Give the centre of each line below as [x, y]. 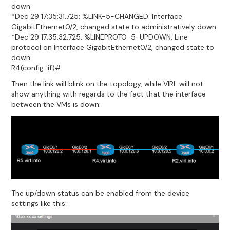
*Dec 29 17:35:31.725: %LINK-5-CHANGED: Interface [97, 16]
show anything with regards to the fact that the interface [109, 94]
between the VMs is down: [56, 104]
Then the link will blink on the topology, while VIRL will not [108, 84]
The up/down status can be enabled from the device [101, 193]
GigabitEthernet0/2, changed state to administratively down [114, 26]
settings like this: [39, 203]
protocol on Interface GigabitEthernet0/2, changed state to [113, 47]
